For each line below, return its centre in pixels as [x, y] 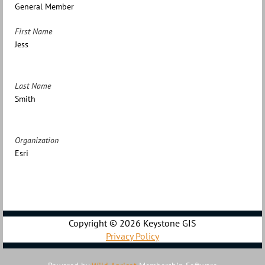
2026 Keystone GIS [158, 223]
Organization [37, 140]
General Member [44, 7]
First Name [33, 32]
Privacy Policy [132, 236]
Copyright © [94, 223]
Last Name [33, 86]
